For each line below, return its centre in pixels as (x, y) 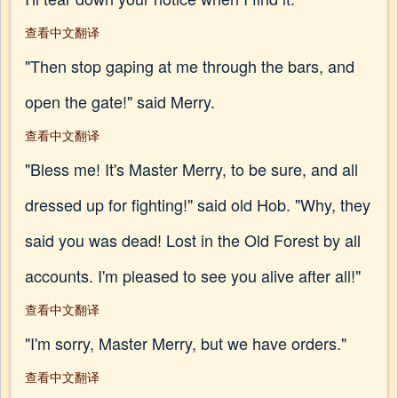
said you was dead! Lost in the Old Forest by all (193, 240)
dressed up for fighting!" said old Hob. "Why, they (198, 204)
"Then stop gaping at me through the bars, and (190, 66)
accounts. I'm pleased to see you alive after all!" (193, 275)
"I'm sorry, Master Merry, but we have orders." (186, 343)
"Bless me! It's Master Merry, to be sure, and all (191, 169)
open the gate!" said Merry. (120, 101)
